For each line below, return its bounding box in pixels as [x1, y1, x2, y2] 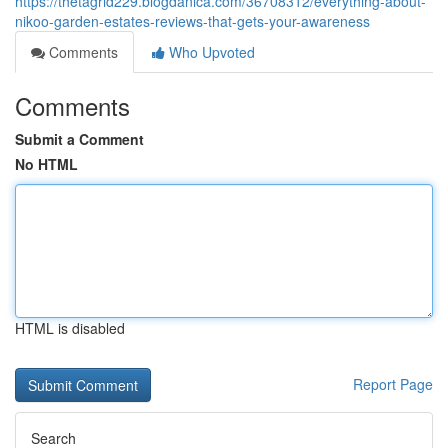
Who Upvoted [165, 42, 255, 62]
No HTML [15, 154, 78, 174]
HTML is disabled [15, 318, 125, 338]
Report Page [353, 374, 433, 394]
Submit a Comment [15, 129, 144, 149]
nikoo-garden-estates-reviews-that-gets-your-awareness [15, 11, 370, 31]
